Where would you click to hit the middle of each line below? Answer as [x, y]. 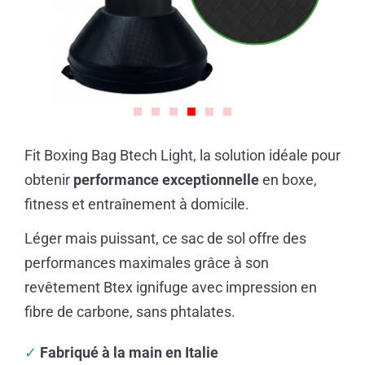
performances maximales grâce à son [147, 263]
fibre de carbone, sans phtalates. [130, 312]
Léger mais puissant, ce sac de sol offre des [165, 239]
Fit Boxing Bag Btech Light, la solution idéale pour [182, 156]
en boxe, [288, 180]
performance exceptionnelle [166, 180]
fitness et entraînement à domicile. [137, 204]
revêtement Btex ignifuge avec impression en [171, 288]
